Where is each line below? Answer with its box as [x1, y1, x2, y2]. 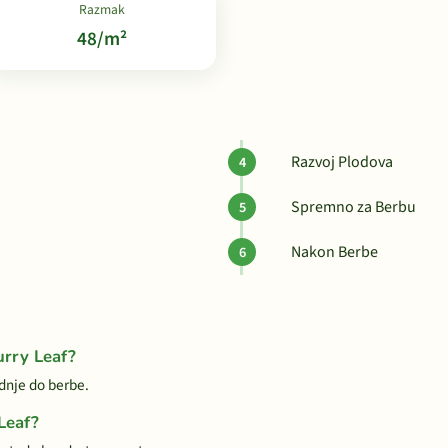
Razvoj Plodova [291, 151, 393, 173]
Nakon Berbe [291, 241, 378, 263]
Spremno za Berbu [291, 196, 416, 218]
